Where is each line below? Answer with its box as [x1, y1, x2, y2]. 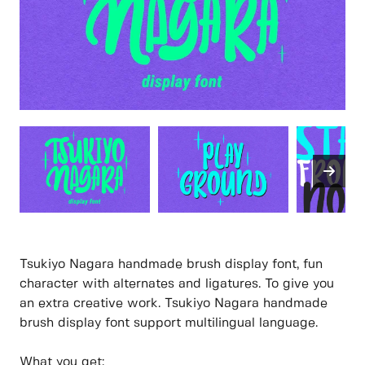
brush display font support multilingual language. [20, 317, 318, 330]
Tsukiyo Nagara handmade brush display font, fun [20, 258, 323, 271]
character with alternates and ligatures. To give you [20, 278, 334, 291]
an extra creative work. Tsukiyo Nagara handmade [20, 297, 328, 310]
